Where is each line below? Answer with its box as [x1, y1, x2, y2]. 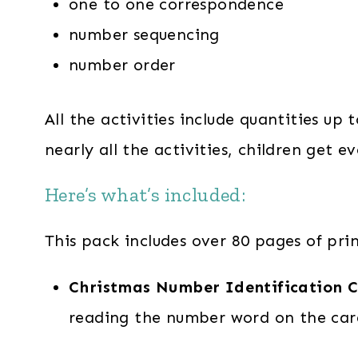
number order [69, 54, 176, 74]
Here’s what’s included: [45, 182, 246, 206]
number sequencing [69, 24, 220, 44]
